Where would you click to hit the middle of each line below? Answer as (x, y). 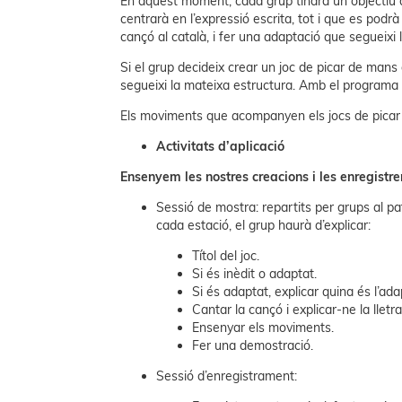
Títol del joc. (226, 256)
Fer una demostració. (253, 346)
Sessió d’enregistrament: (227, 376)
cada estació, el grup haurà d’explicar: (264, 226)
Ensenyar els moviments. (263, 328)
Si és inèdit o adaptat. (255, 274)
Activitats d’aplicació (221, 147)
